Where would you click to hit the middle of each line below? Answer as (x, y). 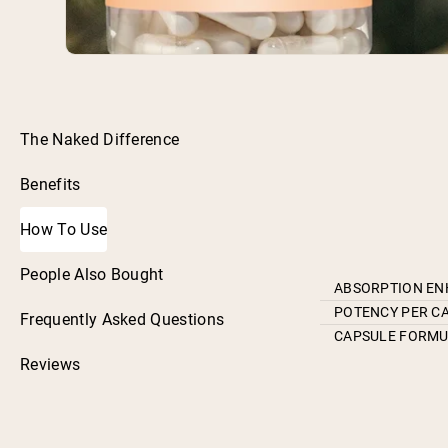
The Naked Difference (100, 139)
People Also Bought (92, 274)
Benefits (50, 184)
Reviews (50, 364)
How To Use (64, 229)
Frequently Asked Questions (122, 319)
